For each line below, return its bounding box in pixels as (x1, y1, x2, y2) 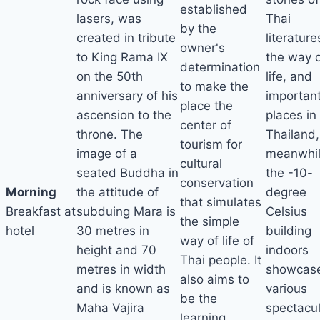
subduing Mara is (76, 204, 176, 219)
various (266, 281, 307, 296)
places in (266, 108, 316, 123)
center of (180, 117, 231, 132)
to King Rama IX (76, 50, 168, 65)
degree (266, 185, 306, 200)
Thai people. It (180, 252, 261, 267)
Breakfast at (6, 204, 76, 219)
